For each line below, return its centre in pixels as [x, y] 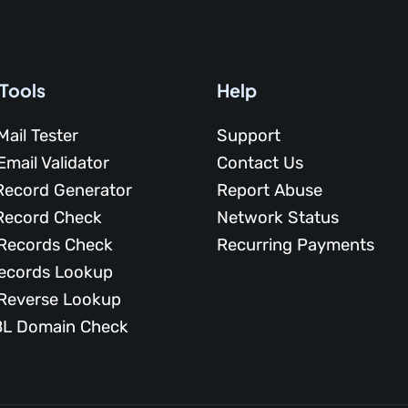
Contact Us [260, 163]
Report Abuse [269, 191]
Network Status [277, 218]
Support [248, 136]
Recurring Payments [295, 245]
